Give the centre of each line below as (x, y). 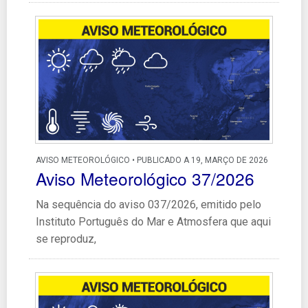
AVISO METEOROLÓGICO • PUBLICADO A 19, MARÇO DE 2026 (152, 161)
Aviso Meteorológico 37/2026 (145, 179)
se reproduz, (66, 239)
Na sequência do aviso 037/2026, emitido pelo (148, 205)
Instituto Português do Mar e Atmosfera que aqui (153, 222)
